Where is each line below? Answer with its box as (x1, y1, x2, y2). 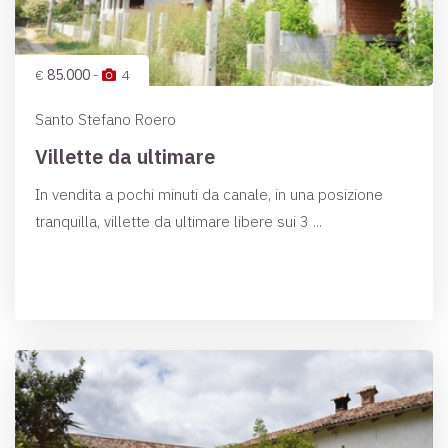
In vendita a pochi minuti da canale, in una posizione (35, 185, 383, 204)
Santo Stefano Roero (35, 110, 176, 129)
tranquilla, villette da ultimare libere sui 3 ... (35, 212, 322, 231)
